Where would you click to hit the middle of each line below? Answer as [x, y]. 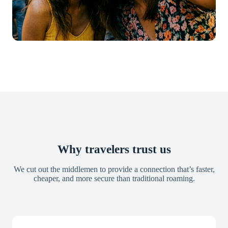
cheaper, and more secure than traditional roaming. [114, 178]
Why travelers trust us [114, 149]
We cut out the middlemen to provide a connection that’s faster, [114, 169]
